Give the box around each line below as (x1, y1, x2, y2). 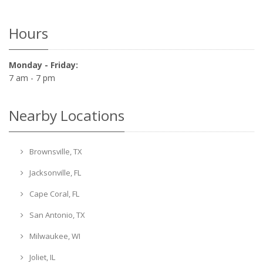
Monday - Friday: (9, 59, 78, 70)
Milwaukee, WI (27, 230, 80, 241)
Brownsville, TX (27, 146, 82, 157)
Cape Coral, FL (27, 188, 79, 199)
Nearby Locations (9, 105, 124, 125)
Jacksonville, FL (27, 167, 81, 178)
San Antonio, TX (27, 209, 85, 220)
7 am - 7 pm (9, 72, 55, 83)
